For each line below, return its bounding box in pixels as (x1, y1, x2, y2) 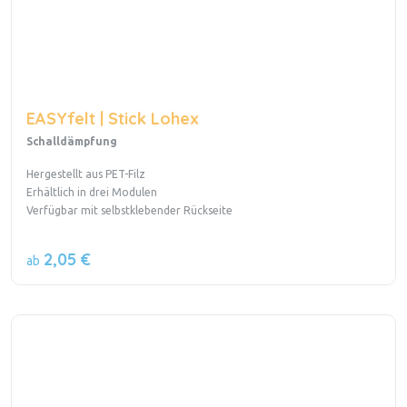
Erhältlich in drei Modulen (26, 186, 160, 199)
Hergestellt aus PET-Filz (26, 168, 148, 181)
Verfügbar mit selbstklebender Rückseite (26, 204, 235, 217)
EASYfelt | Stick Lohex (26, 108, 199, 130)
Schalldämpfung (26, 135, 117, 148)
